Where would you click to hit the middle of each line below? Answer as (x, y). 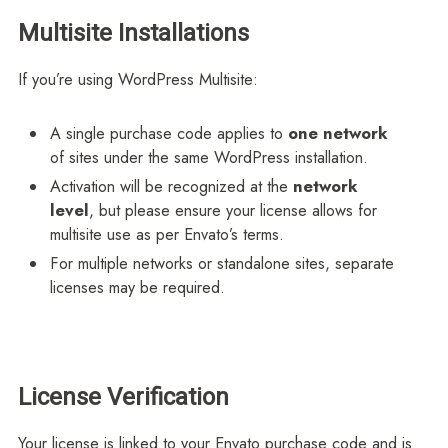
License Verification (123, 397)
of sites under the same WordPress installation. (209, 157)
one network (338, 133)
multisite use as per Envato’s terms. (167, 234)
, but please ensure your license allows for (233, 210)
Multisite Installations (133, 33)
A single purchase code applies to (169, 133)
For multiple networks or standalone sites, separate (222, 263)
